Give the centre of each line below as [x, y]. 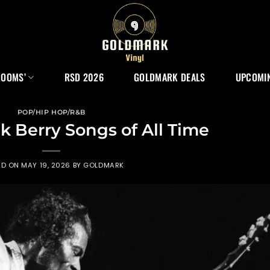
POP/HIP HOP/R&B [51, 112]
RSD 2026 [84, 77]
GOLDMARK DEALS [170, 77]
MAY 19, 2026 [46, 165]
